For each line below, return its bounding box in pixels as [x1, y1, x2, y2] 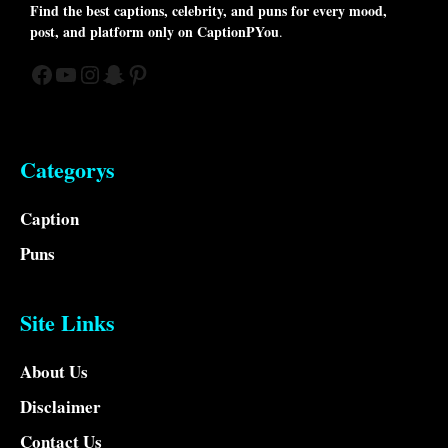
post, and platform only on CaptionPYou [30, 21, 279, 43]
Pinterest [125, 57, 210, 90]
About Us [20, 359, 88, 385]
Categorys [20, 153, 115, 187]
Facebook [29, 57, 122, 90]
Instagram [77, 57, 174, 90]
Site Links [20, 306, 115, 340]
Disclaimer [20, 394, 101, 420]
